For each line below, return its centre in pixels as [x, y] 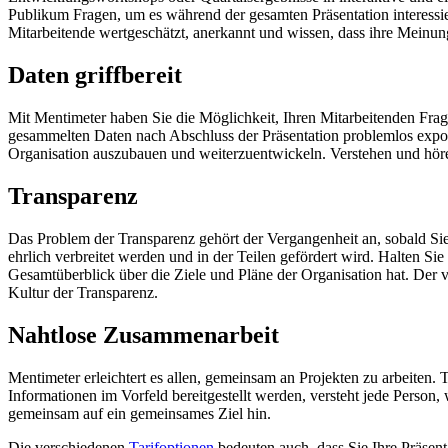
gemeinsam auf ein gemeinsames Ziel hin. [139, 413]
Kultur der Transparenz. [83, 292]
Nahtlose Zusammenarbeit [143, 334]
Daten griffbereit [95, 75]
